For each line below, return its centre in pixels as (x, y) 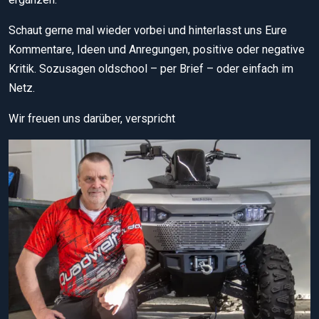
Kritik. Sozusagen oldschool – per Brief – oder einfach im (151, 68)
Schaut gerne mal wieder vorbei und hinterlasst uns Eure (148, 30)
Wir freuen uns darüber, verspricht (92, 118)
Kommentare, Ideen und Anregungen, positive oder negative (157, 49)
